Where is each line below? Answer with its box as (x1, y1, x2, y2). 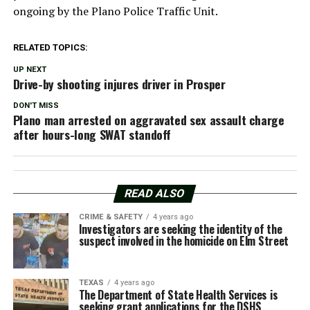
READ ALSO (123, 186, 188, 200)
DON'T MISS (12, 100, 59, 110)
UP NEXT (12, 64, 46, 74)
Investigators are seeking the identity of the (78, 220, 282, 237)
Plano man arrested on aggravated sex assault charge (12, 110, 284, 129)
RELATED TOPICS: (12, 42, 88, 53)
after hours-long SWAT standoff (12, 125, 172, 143)
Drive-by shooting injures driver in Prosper (12, 74, 226, 93)
